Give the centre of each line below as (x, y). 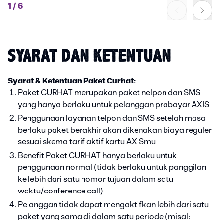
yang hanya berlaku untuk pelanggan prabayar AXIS (113, 105)
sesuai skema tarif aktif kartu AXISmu (87, 142)
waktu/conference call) (60, 191)
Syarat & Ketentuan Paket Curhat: (72, 81)
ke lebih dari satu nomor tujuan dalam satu (96, 179)
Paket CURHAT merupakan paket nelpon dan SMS (109, 93)
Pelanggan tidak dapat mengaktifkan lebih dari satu (113, 205)
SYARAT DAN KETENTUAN (90, 57)
